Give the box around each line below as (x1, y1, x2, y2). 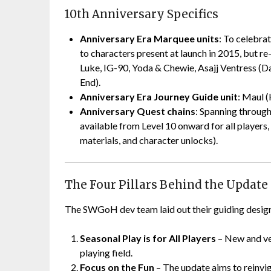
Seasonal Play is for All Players (80, 232, 216, 244)
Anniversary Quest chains (80, 105, 195, 117)
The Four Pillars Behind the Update (65, 178, 268, 192)
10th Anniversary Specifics (65, 7, 218, 22)
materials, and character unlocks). (80, 134, 218, 146)
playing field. (80, 247, 132, 259)
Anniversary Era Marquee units (80, 33, 219, 45)
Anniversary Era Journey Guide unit (80, 91, 238, 103)
